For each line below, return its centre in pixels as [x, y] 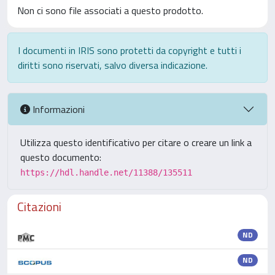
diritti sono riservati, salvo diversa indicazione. [113, 65]
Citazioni [39, 207]
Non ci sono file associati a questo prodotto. [110, 10]
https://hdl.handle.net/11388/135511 [106, 172]
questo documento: [61, 157]
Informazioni [57, 109]
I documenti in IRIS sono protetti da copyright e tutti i [130, 50]
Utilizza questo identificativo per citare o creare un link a [136, 142]
